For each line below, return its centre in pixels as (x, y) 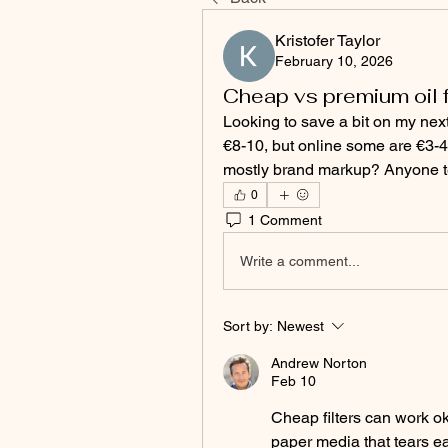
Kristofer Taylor (327, 40)
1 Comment (285, 219)
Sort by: (248, 326)
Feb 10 (293, 381)
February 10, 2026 (334, 61)
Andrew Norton (319, 363)
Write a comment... (300, 260)
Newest (300, 326)
